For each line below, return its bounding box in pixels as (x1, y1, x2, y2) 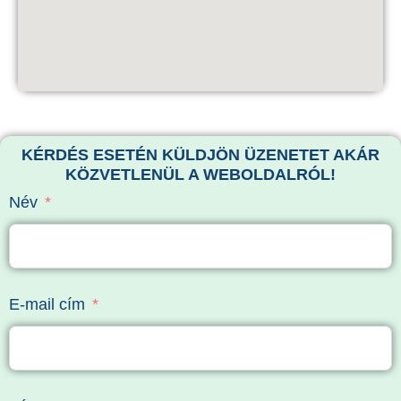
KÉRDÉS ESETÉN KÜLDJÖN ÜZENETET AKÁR (21, 146, 380, 164)
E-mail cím (9, 295, 85, 313)
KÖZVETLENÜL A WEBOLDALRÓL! (65, 166, 336, 183)
